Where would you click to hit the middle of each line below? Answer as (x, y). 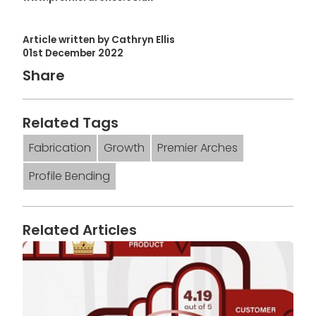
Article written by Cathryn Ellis (99, 39)
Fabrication (60, 147)
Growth (124, 147)
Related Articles (80, 230)
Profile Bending (69, 176)
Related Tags (71, 122)
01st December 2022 (73, 53)
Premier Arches (197, 147)
